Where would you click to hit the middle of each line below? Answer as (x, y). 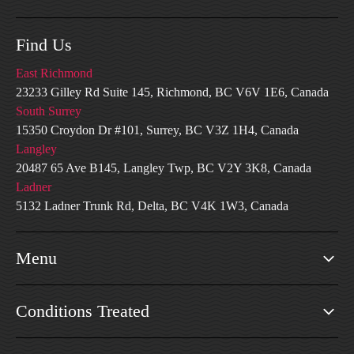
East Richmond (54, 73)
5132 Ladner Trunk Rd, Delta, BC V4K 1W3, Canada (152, 205)
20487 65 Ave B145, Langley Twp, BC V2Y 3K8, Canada (164, 168)
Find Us (44, 44)
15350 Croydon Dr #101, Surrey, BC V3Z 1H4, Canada (157, 130)
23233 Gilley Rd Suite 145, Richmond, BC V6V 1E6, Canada (172, 92)
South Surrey (49, 111)
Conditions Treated (83, 311)
